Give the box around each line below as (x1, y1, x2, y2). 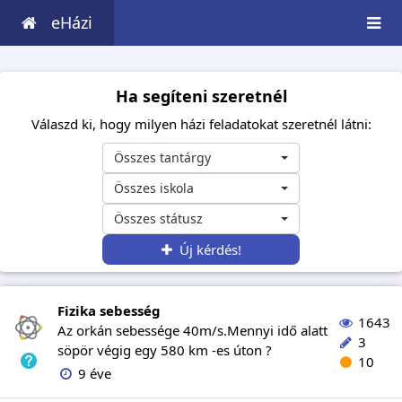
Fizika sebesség (57, 301, 161, 319)
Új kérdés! (171, 240, 241, 258)
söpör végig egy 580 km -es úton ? (57, 341, 272, 359)
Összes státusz (114, 210, 203, 227)
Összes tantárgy (114, 149, 211, 166)
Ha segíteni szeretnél (115, 85, 287, 107)
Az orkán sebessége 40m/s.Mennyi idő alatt (57, 321, 328, 339)
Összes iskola (114, 179, 194, 197)
